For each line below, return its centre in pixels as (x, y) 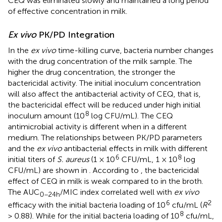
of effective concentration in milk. (68, 11)
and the (22, 148)
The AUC (24, 192)
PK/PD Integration (75, 34)
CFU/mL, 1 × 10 (148, 159)
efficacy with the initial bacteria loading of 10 (87, 205)
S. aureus (73, 159)
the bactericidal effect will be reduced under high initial (104, 105)
